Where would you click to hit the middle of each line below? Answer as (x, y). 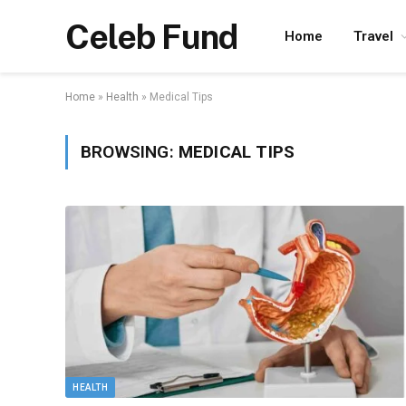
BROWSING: (130, 152)
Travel (373, 36)
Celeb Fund (151, 36)
